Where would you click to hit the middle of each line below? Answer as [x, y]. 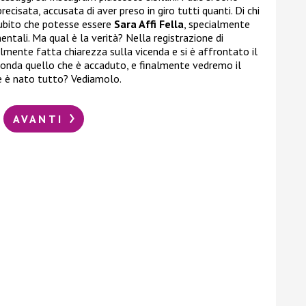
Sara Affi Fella [149, 24]
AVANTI [40, 119]
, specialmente [217, 24]
